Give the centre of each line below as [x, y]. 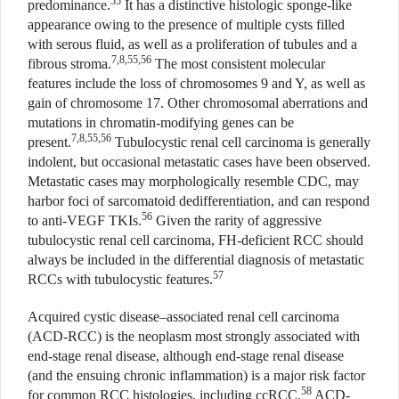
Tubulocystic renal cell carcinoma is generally [241, 142]
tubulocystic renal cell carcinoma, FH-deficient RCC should [195, 240]
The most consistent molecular [238, 64]
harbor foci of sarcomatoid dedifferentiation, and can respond [199, 201]
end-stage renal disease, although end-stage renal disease [186, 356]
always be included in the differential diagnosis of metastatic [196, 260]
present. [49, 142]
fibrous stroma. [69, 64]
